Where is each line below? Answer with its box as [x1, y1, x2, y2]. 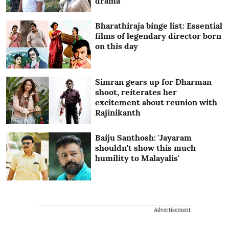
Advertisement [154, 207, 191, 214]
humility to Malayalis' [95, 153, 180, 164]
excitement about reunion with [95, 97, 218, 107]
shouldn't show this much [95, 143, 196, 153]
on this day [95, 41, 139, 52]
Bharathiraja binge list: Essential [95, 20, 223, 31]
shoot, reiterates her [95, 86, 177, 97]
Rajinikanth [95, 107, 141, 118]
